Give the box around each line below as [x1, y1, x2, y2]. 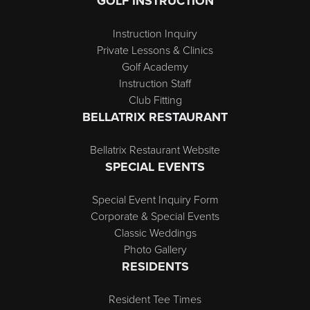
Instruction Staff [119, 75, 191, 91]
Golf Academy [122, 59, 188, 74]
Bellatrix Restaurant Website [90, 142, 220, 157]
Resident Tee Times [109, 291, 201, 307]
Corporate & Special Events [91, 208, 219, 224]
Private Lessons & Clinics [97, 42, 213, 57]
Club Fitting [128, 92, 182, 107]
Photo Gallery [123, 241, 187, 257]
